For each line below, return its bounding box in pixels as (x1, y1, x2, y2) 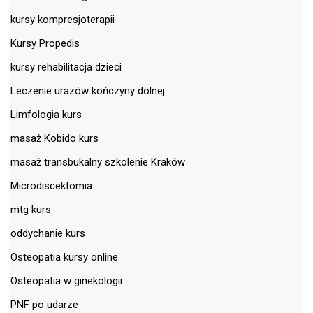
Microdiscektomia (10, 179, 92, 192)
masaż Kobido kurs (10, 131, 99, 145)
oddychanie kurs (10, 226, 85, 240)
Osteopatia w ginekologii (10, 274, 122, 287)
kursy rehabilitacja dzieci (10, 60, 122, 73)
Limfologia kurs (10, 108, 82, 121)
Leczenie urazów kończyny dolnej (10, 84, 165, 97)
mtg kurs (10, 203, 51, 216)
